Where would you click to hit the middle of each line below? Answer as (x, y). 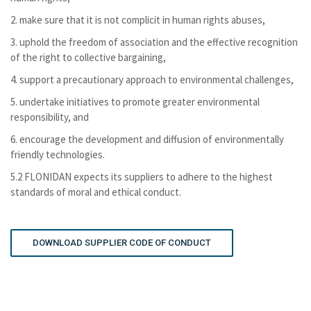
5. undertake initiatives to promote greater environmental (135, 102)
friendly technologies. (58, 154)
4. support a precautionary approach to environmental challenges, (153, 79)
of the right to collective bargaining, (88, 57)
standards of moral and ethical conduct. (96, 192)
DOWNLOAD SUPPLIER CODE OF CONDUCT (122, 243)
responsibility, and (50, 117)
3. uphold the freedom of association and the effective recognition (154, 42)
